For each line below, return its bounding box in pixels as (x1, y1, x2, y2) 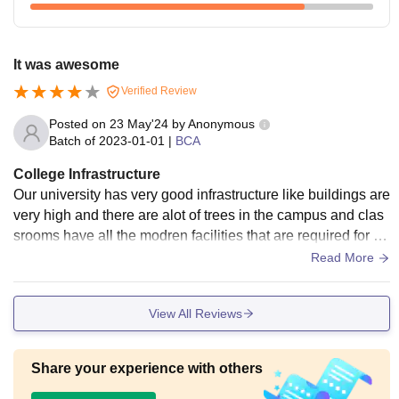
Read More (311, 250, 378, 265)
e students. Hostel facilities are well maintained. (13, 248, 313, 264)
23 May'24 (110, 117, 168, 131)
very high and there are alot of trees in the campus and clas (13, 208, 384, 223)
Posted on (49, 117, 110, 131)
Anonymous (188, 117, 255, 131)
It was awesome (13, 57, 119, 73)
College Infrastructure (13, 167, 160, 182)
